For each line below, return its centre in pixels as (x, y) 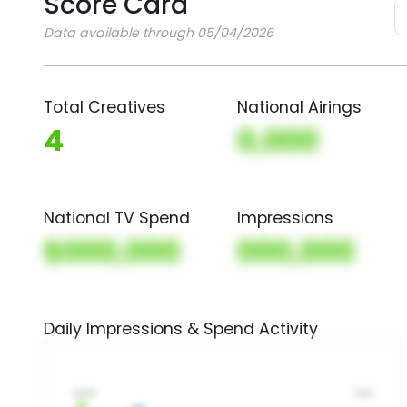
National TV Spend (117, 218)
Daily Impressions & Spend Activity (181, 329)
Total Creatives (104, 107)
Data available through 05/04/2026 (159, 33)
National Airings (300, 107)
